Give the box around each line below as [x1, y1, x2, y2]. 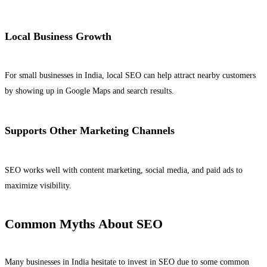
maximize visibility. [5, 181, 72, 191]
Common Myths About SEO [5, 216, 163, 232]
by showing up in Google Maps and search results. [5, 86, 174, 96]
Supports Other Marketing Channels [5, 125, 175, 137]
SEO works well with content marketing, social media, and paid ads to [5, 166, 243, 175]
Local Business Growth [5, 30, 111, 42]
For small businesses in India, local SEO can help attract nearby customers [5, 71, 256, 80]
